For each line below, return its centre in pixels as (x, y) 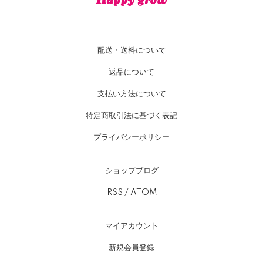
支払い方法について (131, 94)
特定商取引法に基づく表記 (131, 116)
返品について (131, 73)
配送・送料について (131, 51)
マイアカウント (131, 226)
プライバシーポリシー (131, 138)
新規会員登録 (131, 248)
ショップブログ (131, 171)
